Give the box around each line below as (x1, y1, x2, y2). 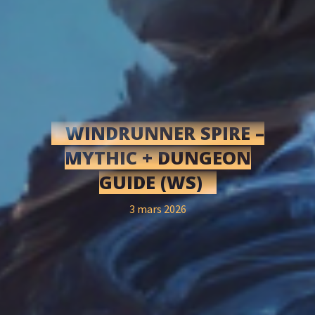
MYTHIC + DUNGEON (64, 146, 251, 170)
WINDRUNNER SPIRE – (65, 121, 264, 146)
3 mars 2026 (129, 202, 186, 217)
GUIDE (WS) (98, 170, 202, 195)
